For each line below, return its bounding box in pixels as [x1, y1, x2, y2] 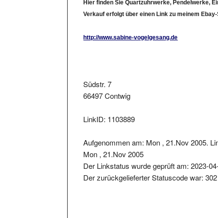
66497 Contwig [83, 81, 131, 92]
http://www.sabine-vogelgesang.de [83, 25, 178, 32]
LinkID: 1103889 [83, 105, 135, 115]
